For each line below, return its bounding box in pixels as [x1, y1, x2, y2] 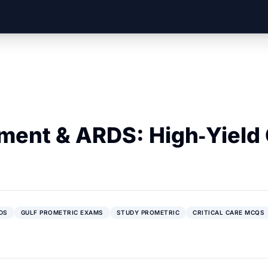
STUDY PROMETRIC [116, 208, 179, 216]
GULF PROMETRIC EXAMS [20, 208, 103, 216]
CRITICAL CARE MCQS [193, 208, 264, 216]
